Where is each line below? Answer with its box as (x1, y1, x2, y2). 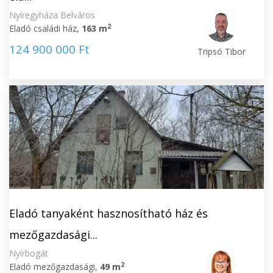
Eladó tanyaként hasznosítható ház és (9, 206, 208, 221)
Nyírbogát (9, 247, 48, 259)
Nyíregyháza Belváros (9, 9, 95, 21)
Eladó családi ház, (9, 23, 82, 34)
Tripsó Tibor (197, 46, 246, 57)
